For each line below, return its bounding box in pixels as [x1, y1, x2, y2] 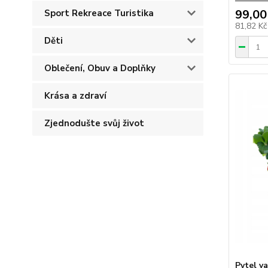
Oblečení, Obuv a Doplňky [44, 62, 156, 74]
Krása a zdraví [44, 90, 106, 102]
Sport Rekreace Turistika [44, 7, 154, 19]
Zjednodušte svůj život [44, 117, 144, 129]
